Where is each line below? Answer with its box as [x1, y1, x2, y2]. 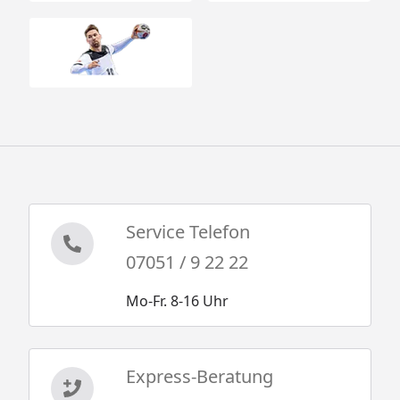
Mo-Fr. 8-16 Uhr [125, 290, 229, 311]
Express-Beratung [125, 363, 273, 388]
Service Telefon [125, 219, 250, 244]
